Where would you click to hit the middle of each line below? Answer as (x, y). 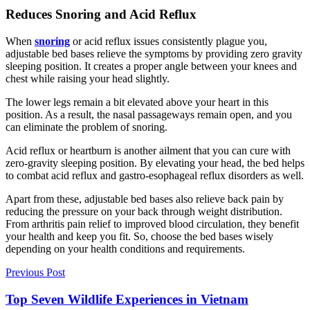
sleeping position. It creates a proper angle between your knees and (151, 66)
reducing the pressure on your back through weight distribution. (144, 211)
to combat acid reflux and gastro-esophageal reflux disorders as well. (155, 175)
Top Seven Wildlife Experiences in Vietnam (127, 299)
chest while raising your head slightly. (89, 79)
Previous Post (35, 272)
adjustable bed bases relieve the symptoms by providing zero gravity (154, 54)
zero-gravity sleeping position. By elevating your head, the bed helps (155, 163)
